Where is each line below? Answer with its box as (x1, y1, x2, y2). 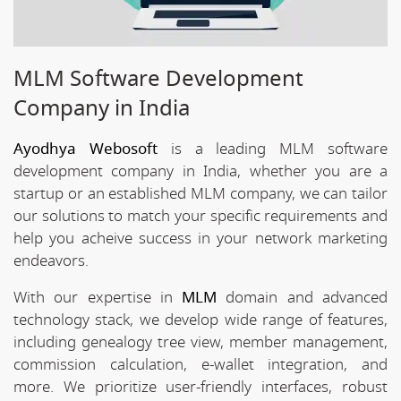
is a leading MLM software (157, 137, 388, 160)
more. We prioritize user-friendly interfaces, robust (13, 375, 388, 398)
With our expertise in (13, 286, 183, 309)
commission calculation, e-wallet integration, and (13, 353, 388, 376)
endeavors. (13, 249, 89, 272)
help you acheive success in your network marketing (13, 226, 388, 250)
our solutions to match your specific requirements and (13, 204, 388, 227)
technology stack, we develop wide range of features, (13, 308, 388, 331)
